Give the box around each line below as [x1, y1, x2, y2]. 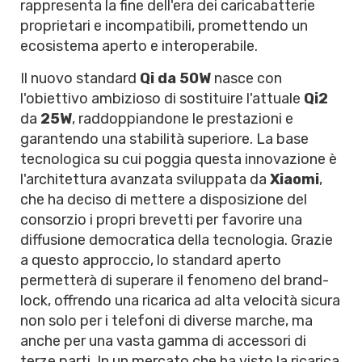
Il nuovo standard [20, 69, 140, 87]
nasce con [211, 69, 282, 87]
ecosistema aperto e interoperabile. [20, 37, 258, 55]
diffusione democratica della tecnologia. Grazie [20, 231, 333, 249]
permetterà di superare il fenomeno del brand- [20, 271, 329, 289]
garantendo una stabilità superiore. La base [20, 130, 309, 148]
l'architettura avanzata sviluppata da [20, 170, 270, 188]
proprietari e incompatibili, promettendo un [20, 17, 308, 35]
